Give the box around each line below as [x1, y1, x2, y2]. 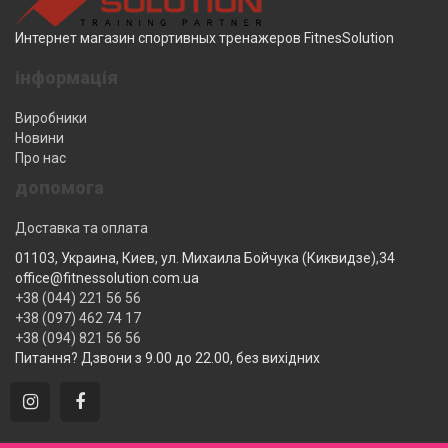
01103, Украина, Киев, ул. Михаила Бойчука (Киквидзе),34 [15, 250, 395, 266]
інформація [15, 67, 118, 88]
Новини [15, 130, 64, 146]
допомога [15, 177, 104, 198]
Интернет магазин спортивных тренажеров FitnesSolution [15, 30, 394, 46]
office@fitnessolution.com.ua [15, 270, 199, 286]
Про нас [15, 150, 66, 166]
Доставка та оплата [15, 220, 148, 236]
